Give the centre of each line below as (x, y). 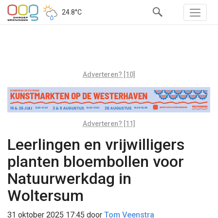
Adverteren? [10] (109, 74)
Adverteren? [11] (109, 123)
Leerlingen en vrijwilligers (96, 144)
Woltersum (45, 195)
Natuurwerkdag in (69, 178)
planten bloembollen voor (96, 161)
